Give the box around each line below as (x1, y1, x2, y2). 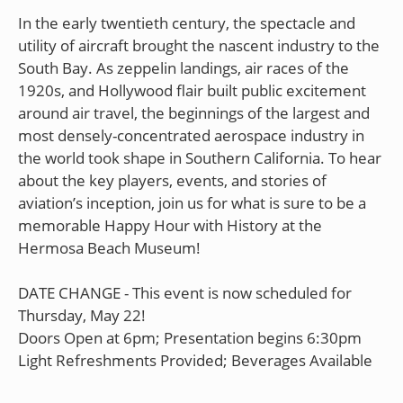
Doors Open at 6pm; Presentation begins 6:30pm (18, 327, 362, 348)
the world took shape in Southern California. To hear (18, 147, 381, 168)
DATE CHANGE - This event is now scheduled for (18, 282, 352, 303)
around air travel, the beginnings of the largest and (18, 102, 370, 123)
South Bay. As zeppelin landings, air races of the (18, 57, 349, 78)
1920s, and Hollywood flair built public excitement (18, 79, 366, 101)
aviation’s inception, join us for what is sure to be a (18, 192, 366, 213)
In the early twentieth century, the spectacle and (18, 12, 355, 33)
